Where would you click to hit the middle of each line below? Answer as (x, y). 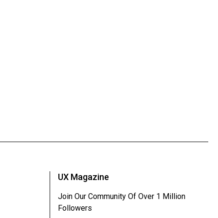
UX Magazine (83, 177)
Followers (75, 208)
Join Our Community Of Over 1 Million (122, 196)
